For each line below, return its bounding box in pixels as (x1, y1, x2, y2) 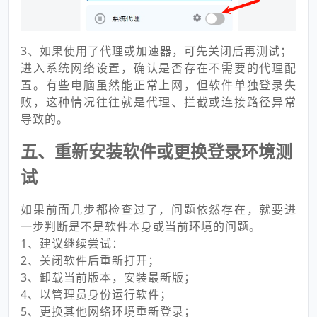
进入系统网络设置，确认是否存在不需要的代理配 (21, 59, 296, 76)
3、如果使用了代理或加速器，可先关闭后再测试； (21, 42, 292, 59)
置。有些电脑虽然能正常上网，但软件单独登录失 (21, 76, 296, 93)
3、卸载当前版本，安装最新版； (21, 269, 196, 285)
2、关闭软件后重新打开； (21, 252, 160, 268)
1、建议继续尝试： (21, 235, 124, 251)
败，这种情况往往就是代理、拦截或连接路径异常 (21, 93, 296, 110)
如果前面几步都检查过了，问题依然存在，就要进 (21, 201, 296, 217)
